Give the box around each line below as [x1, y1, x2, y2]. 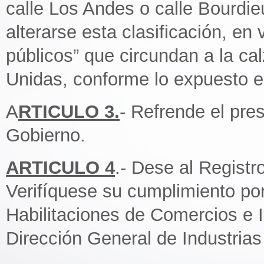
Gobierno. [6, 125, 85, 146]
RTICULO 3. [18, 101, 120, 122]
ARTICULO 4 [6, 157, 115, 178]
